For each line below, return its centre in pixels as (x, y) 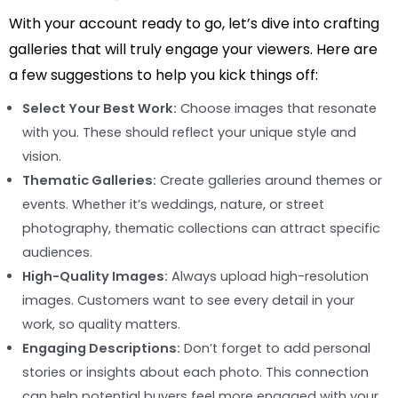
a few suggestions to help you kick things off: (163, 75)
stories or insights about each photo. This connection (195, 372)
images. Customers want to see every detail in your (188, 300)
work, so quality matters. (101, 324)
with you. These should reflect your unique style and (189, 132)
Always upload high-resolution (268, 276)
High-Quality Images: (95, 276)
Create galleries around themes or (269, 180)
